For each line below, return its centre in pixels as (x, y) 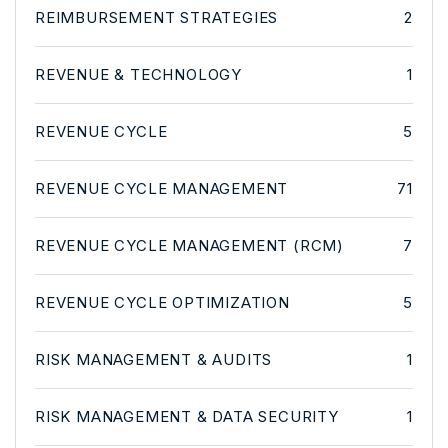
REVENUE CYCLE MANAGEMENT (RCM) (189, 245)
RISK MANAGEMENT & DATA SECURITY (187, 416)
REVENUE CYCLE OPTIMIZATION (162, 302)
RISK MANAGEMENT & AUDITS (154, 359)
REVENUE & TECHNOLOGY (138, 74)
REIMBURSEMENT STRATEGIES (157, 17)
